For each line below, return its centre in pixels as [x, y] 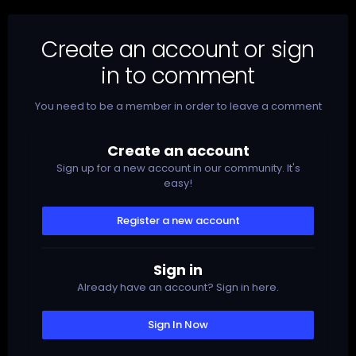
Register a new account [178, 220]
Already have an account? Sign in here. [178, 287]
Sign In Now [178, 324]
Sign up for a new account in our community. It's [178, 168]
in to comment [178, 75]
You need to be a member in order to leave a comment [178, 106]
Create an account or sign [178, 49]
